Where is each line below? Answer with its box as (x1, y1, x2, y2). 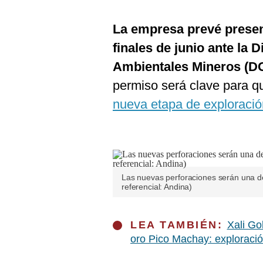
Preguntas (14, 26, 55, 35)
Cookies (14, 6, 46, 16)
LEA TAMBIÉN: (130, 219, 227, 231)
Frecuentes (14, 35, 59, 45)
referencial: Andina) (122, 182, 193, 191)
